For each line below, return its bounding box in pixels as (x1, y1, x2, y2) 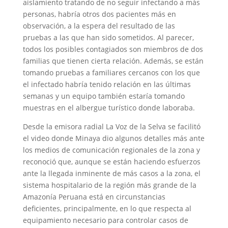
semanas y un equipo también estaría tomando (22, 91, 185, 101)
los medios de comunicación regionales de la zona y (22, 145, 200, 155)
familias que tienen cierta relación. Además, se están (22, 56, 204, 66)
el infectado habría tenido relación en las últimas (22, 79, 191, 90)
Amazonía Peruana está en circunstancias (22, 192, 165, 202)
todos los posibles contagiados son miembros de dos (22, 44, 203, 54)
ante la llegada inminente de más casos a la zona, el (22, 168, 201, 179)
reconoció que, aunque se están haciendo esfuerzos (22, 157, 201, 167)
